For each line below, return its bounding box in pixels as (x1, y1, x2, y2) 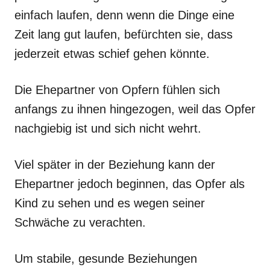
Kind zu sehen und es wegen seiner (14, 196, 205, 210)
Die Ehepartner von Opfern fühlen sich (14, 83, 220, 96)
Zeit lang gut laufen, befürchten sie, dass (14, 27, 233, 41)
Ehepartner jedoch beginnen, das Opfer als (14, 177, 245, 190)
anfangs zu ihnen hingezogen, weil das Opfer (14, 102, 256, 116)
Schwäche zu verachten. (14, 215, 146, 229)
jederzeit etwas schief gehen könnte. (14, 46, 210, 60)
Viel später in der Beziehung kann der (14, 157, 215, 171)
